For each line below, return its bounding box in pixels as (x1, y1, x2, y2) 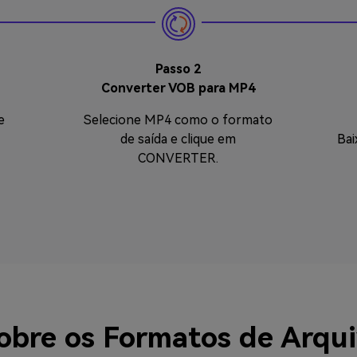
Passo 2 (155, 61, 202, 76)
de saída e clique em (120, 131, 237, 147)
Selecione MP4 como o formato (84, 112, 273, 127)
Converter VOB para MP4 (100, 80, 256, 96)
